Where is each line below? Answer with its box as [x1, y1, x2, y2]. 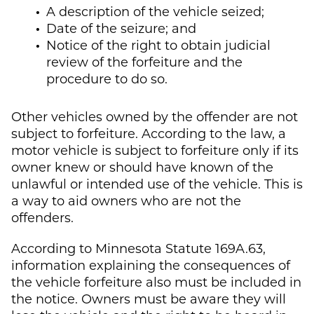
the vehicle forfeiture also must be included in [11, 273, 301, 290]
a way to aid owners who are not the [11, 191, 241, 209]
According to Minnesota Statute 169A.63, [11, 239, 266, 257]
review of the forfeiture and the [46, 53, 243, 70]
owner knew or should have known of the [11, 158, 273, 175]
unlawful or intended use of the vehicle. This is [11, 175, 303, 192]
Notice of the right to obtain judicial [46, 36, 271, 53]
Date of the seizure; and [46, 19, 196, 36]
